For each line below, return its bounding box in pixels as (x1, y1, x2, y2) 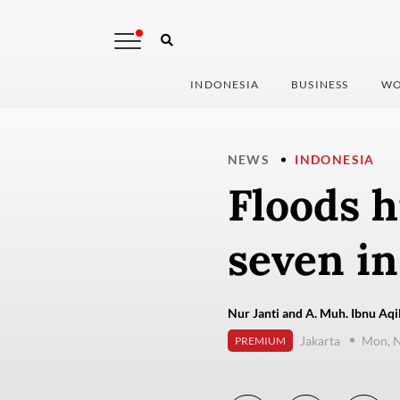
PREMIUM (234, 334, 286, 348)
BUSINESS (291, 78, 349, 92)
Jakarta (299, 332, 340, 348)
